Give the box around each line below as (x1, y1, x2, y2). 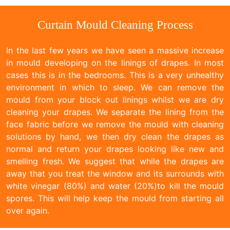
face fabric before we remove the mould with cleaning (6, 119, 224, 129)
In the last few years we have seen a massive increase (6, 45, 224, 55)
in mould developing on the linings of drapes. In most (6, 57, 224, 68)
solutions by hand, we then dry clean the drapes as (6, 131, 224, 142)
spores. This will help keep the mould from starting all (6, 193, 224, 203)
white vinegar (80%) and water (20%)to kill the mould (6, 180, 224, 191)
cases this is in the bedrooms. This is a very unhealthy (6, 69, 224, 80)
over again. (6, 205, 49, 216)
